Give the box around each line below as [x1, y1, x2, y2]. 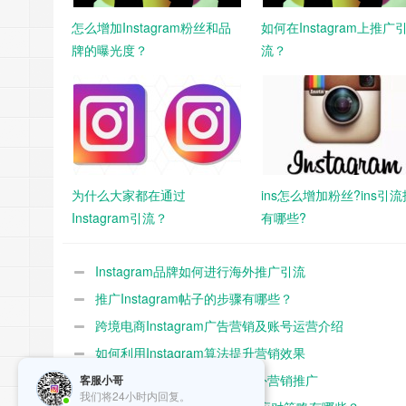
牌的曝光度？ [72, 41, 148, 60]
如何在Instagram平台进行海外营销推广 [95, 371, 318, 390]
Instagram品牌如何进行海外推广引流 [95, 262, 305, 281]
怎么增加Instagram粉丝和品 [72, 18, 231, 37]
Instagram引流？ [72, 208, 168, 227]
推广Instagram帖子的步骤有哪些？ [95, 289, 293, 308]
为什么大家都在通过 [72, 186, 186, 205]
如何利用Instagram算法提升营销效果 [95, 343, 305, 362]
